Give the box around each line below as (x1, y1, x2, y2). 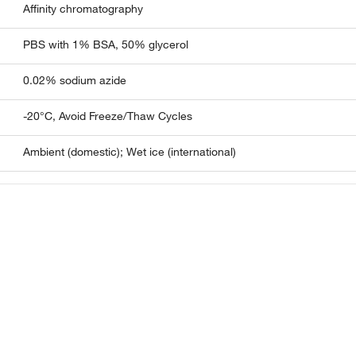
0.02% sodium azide (23, 72, 127, 87)
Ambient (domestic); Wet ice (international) (23, 144, 237, 159)
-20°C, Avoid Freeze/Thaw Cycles (23, 108, 193, 123)
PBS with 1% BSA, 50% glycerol (23, 37, 189, 52)
